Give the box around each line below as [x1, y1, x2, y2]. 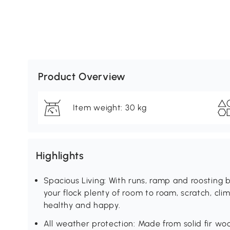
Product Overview [37, 70, 126, 83]
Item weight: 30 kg [72, 103, 147, 113]
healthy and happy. [43, 200, 121, 210]
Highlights [35, 149, 84, 162]
